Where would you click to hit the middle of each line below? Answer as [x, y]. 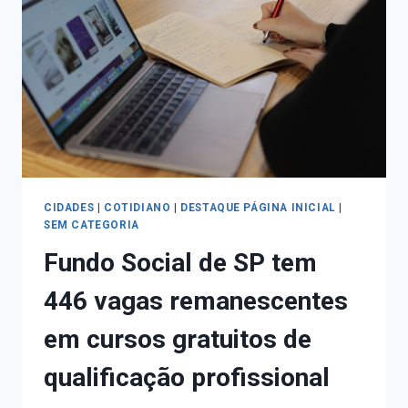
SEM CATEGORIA [92, 224]
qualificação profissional [187, 378]
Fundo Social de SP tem [180, 263]
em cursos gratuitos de [178, 340]
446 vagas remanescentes [196, 301]
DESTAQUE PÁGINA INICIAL [258, 207]
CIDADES [69, 207]
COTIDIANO [137, 207]
